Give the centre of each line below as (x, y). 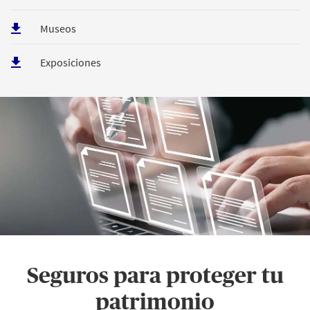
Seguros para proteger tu (155, 276)
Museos (58, 29)
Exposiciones (71, 63)
